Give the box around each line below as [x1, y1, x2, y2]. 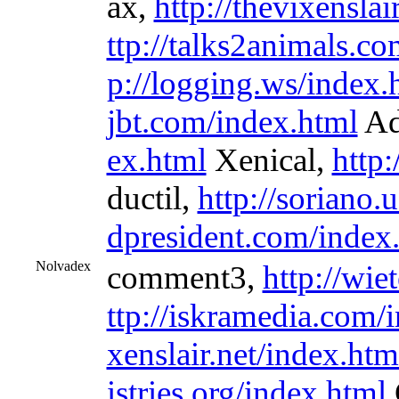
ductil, [106, 180, 198, 216]
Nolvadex [35, 258, 91, 273]
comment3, [106, 259, 263, 296]
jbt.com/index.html [106, 103, 358, 140]
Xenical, [206, 142, 332, 178]
